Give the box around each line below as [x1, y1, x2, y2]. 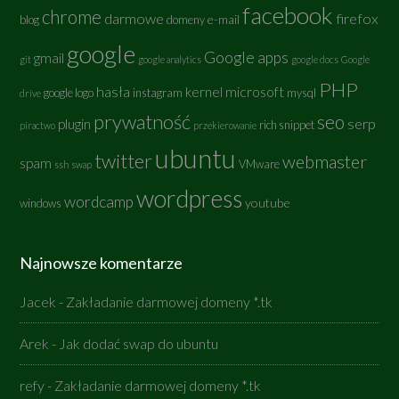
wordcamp [64, 192, 134, 211]
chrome [42, 6, 102, 28]
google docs [291, 53, 339, 65]
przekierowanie [193, 119, 257, 131]
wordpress [136, 183, 243, 213]
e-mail [208, 12, 240, 27]
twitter [94, 149, 153, 173]
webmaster [282, 151, 368, 172]
